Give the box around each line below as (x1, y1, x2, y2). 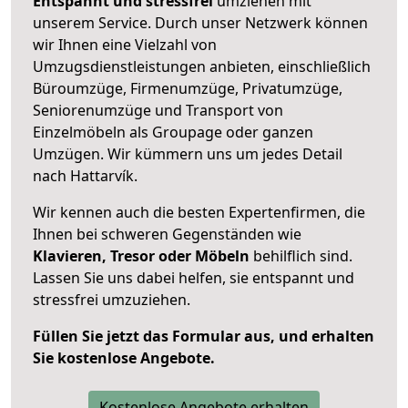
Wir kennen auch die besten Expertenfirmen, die (33, 201, 365, 222)
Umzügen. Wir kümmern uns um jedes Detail (33, 143, 342, 164)
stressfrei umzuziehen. (33, 289, 190, 310)
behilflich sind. (250, 245, 352, 266)
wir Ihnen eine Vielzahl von (33, 34, 217, 55)
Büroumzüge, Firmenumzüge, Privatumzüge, (33, 77, 342, 98)
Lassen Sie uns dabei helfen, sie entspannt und (33, 267, 354, 288)
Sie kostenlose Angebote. (33, 347, 215, 368)
